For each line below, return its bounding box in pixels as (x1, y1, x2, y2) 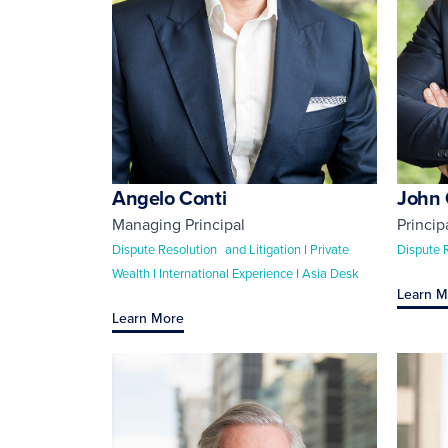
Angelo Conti (112, 182, 227, 212)
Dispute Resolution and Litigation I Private (112, 239, 349, 258)
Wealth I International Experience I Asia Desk (112, 263, 359, 282)
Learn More (112, 307, 184, 328)
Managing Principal (112, 212, 245, 235)
